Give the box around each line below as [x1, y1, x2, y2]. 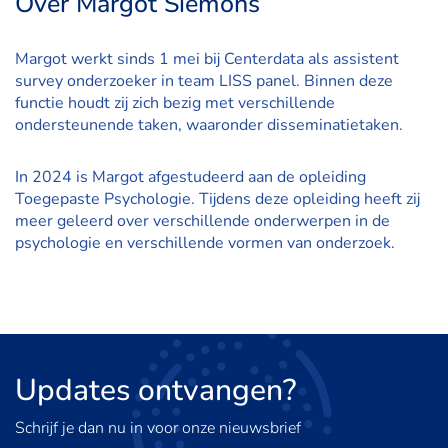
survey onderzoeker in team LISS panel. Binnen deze [15, 69, 393, 92]
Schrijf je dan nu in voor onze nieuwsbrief [15, 416, 301, 439]
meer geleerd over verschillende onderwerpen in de [15, 209, 390, 232]
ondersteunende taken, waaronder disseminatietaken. [15, 113, 403, 136]
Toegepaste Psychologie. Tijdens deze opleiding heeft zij [15, 187, 420, 210]
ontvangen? [130, 369, 296, 411]
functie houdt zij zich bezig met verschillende [15, 91, 335, 114]
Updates [15, 369, 130, 411]
